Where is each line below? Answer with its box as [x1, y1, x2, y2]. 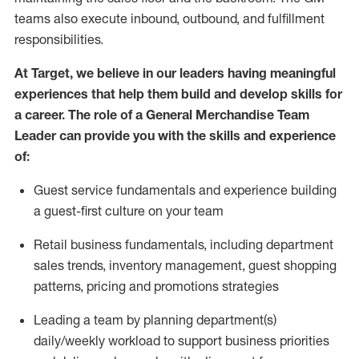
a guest [34, 203, 76, 219]
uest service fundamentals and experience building [43, 182, 337, 198]
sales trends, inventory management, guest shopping [34, 257, 337, 273]
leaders [179, 65, 224, 81]
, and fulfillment [236, 10, 325, 26]
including [210, 236, 263, 252]
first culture [81, 203, 145, 219]
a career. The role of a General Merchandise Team [14, 107, 309, 123]
